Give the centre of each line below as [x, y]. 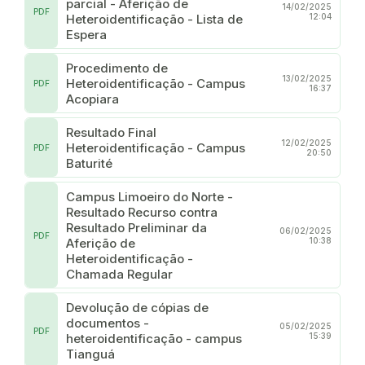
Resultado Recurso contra [142, 212]
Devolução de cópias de [137, 307]
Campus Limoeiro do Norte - [150, 196]
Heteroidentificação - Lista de [154, 19]
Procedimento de [117, 68]
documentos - [108, 323]
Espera [86, 34]
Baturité [89, 163]
